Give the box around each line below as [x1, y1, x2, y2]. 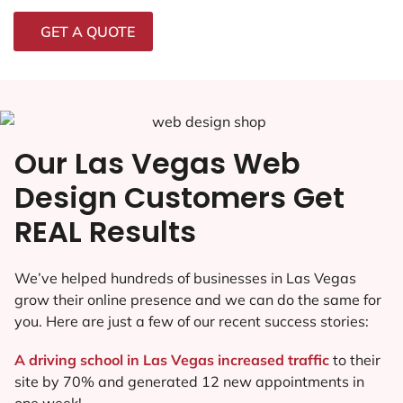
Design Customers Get [14, 176, 345, 218]
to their [333, 350, 381, 369]
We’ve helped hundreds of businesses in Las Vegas [14, 268, 356, 287]
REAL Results [14, 210, 196, 252]
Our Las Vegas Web [14, 142, 300, 184]
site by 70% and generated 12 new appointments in [14, 372, 364, 390]
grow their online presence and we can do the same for [14, 290, 381, 309]
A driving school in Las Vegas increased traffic [14, 350, 333, 369]
